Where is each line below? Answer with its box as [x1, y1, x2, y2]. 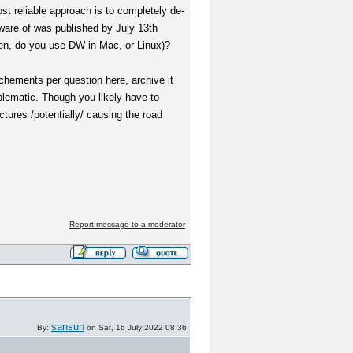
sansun [51, 321, 84, 333]
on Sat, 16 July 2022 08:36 [84, 323, 187, 332]
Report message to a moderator [69, 220, 185, 229]
